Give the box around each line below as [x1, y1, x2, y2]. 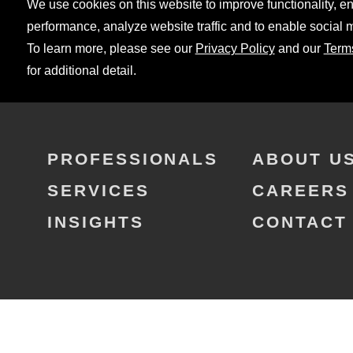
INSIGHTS [47, 213, 144, 231]
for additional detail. [26, 64, 136, 77]
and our [274, 42, 324, 55]
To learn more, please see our [26, 42, 195, 55]
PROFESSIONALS [47, 150, 219, 168]
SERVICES [47, 181, 150, 199]
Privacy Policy [195, 42, 275, 55]
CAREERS [252, 181, 349, 199]
